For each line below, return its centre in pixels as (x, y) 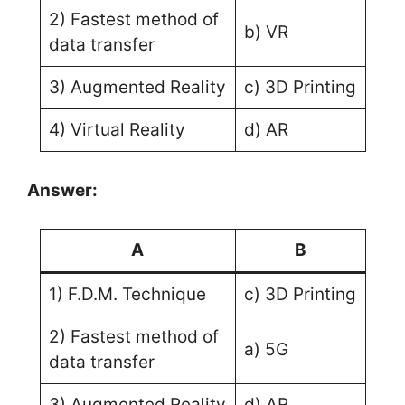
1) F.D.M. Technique (127, 294)
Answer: (62, 190)
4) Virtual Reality (117, 129)
